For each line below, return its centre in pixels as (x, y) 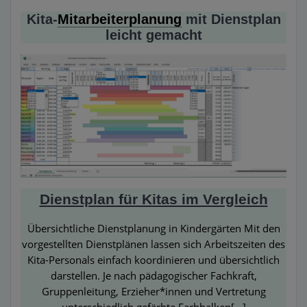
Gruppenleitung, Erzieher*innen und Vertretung (153, 291)
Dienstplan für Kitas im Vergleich (153, 199)
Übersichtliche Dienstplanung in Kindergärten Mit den (153, 228)
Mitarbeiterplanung (119, 19)
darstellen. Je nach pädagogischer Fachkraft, (153, 275)
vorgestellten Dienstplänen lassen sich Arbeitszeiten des (153, 244)
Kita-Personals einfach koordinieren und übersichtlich (153, 260)
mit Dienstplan (231, 19)
